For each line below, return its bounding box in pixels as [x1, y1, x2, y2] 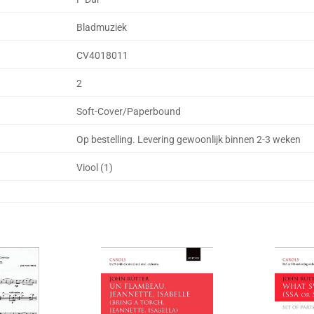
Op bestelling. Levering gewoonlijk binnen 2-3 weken [76, 133, 301, 146]
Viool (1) [76, 161, 114, 174]
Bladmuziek [76, 21, 128, 34]
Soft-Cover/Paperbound [76, 105, 182, 118]
